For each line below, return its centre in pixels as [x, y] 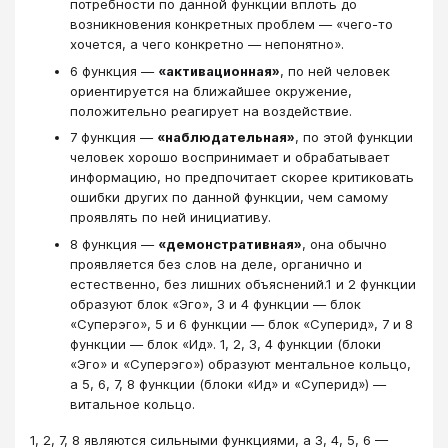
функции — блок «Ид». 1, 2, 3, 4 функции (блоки [225, 343]
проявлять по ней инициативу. [170, 217]
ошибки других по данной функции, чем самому [229, 197]
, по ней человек [335, 70]
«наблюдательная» [226, 137]
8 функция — [114, 243]
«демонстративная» [230, 243]
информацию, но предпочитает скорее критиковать [242, 177]
